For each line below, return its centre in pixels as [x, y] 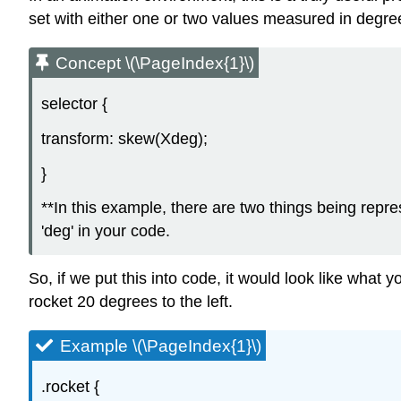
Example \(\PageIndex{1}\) [161, 346]
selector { [74, 104]
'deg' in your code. [106, 231]
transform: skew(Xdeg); [124, 138]
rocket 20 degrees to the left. [131, 302]
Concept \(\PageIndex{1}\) [155, 64]
